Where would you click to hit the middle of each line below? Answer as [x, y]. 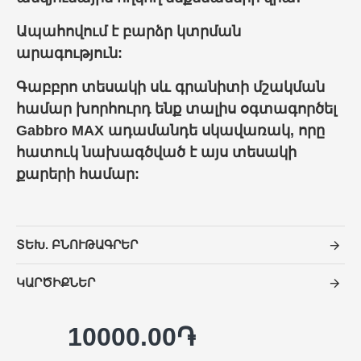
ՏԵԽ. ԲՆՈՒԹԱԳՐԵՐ [77, 245]
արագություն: [69, 53]
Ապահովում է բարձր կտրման [129, 31]
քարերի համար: [78, 174]
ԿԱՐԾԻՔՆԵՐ [56, 282]
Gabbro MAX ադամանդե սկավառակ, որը [170, 131]
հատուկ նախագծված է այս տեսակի [156, 152]
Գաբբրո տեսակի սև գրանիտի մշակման [170, 87]
